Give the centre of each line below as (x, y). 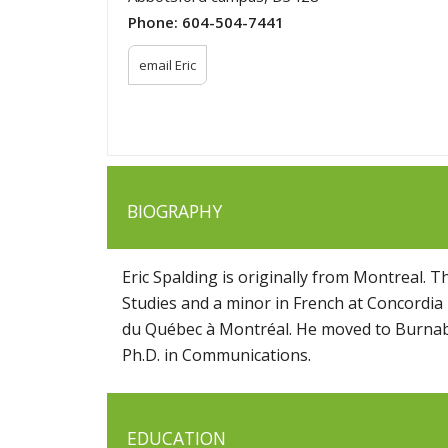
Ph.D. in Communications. (216, 355)
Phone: (155, 22)
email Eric (167, 65)
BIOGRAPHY (174, 211)
